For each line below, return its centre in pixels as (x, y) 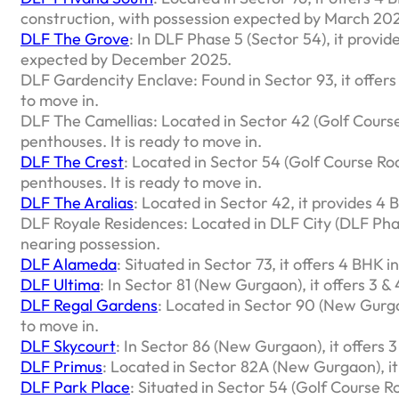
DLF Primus (61, 366)
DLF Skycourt (68, 346)
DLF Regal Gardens (89, 305)
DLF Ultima (60, 284)
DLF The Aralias (77, 202)
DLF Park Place (75, 387)
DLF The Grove (75, 38)
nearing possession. (90, 243)
